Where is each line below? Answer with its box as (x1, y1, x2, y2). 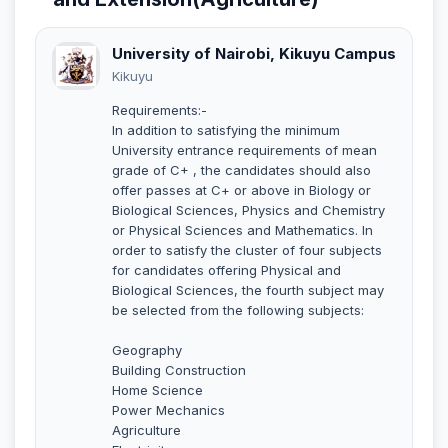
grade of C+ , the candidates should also (112, 161, 371, 178)
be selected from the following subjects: (112, 301, 364, 318)
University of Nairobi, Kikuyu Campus (112, 43, 396, 63)
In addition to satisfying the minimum (112, 121, 340, 138)
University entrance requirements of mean (112, 141, 377, 158)
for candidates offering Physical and (112, 261, 341, 278)
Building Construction (112, 361, 246, 378)
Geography (112, 341, 182, 358)
